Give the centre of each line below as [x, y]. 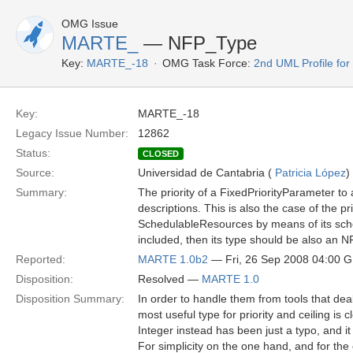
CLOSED [161, 154]
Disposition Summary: [70, 299]
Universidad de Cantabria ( [206, 173]
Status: [33, 153]
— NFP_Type [197, 43]
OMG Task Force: [206, 63]
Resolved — [170, 279]
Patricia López [310, 173]
